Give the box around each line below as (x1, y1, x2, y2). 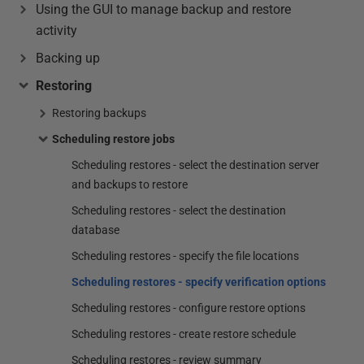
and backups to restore (71, 178, 188, 191)
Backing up (36, 50, 100, 66)
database (71, 223, 119, 236)
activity (36, 23, 77, 38)
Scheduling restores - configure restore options (71, 301, 305, 314)
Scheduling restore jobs (52, 132, 175, 145)
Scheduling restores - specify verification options (71, 275, 326, 288)
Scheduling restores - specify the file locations (71, 249, 299, 262)
